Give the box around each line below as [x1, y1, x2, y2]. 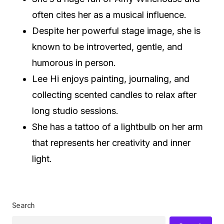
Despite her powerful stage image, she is [32, 25, 200, 36]
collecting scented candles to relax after [32, 89, 196, 100]
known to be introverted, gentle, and [32, 41, 182, 52]
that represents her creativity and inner [32, 137, 190, 148]
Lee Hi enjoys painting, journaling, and [32, 73, 189, 84]
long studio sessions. [32, 105, 118, 116]
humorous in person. [32, 57, 116, 68]
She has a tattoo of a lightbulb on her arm [32, 121, 203, 132]
